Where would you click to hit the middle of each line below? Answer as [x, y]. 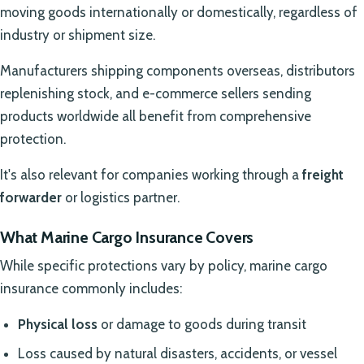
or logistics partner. [121, 197]
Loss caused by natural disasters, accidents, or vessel [177, 353]
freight [323, 174]
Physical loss [57, 324]
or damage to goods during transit [201, 324]
